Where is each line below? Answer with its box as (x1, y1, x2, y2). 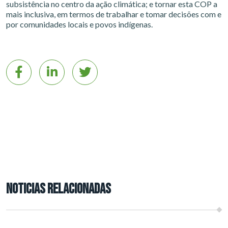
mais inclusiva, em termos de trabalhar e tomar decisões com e (6, 9, 221, 19)
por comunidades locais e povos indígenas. (6, 19, 153, 29)
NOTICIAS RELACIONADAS (6, 181, 111, 197)
